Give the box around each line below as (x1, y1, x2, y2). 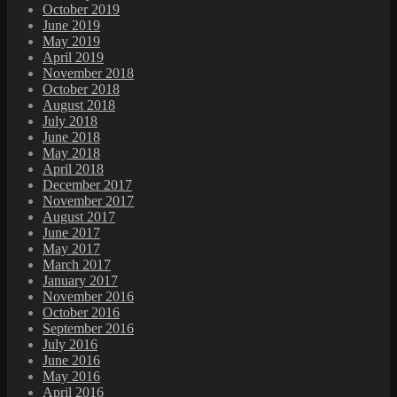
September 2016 (43, 320, 134, 336)
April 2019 (43, 49, 104, 65)
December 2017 (43, 176, 132, 192)
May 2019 (43, 33, 100, 49)
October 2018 (43, 81, 120, 97)
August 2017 (43, 208, 115, 224)
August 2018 (43, 97, 115, 113)
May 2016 (43, 368, 100, 384)
